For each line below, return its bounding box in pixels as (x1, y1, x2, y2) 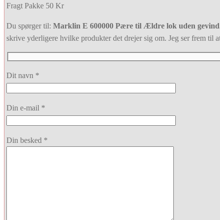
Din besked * (6, 136, 48, 145)
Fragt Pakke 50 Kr (6, 1, 64, 10)
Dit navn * (6, 71, 39, 80)
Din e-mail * (6, 104, 45, 112)
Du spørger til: (6, 21, 53, 30)
